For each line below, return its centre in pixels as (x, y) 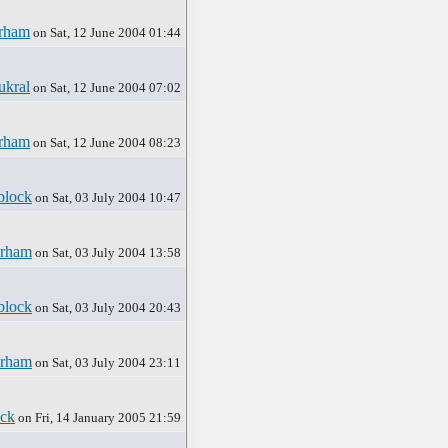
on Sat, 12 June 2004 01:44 (105, 32)
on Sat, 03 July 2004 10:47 (106, 197)
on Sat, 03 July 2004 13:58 (106, 252)
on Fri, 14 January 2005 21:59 (98, 417)
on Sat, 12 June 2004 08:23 (105, 142)
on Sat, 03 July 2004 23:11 (106, 362)
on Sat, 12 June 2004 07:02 (105, 87)
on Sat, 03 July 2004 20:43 (106, 307)
